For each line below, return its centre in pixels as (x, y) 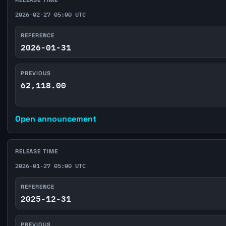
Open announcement (55, 119)
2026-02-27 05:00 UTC (50, 14)
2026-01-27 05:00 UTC (50, 166)
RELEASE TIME (36, 151)
